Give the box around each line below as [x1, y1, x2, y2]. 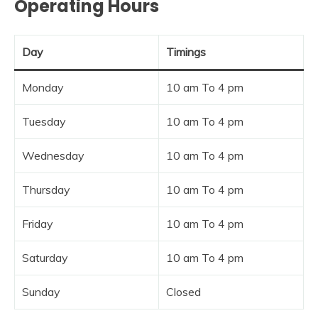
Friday [22, 216, 53, 231]
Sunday [22, 284, 60, 299]
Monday [22, 79, 64, 94]
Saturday [22, 250, 68, 265]
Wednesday [22, 148, 84, 163]
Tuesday [22, 114, 66, 128]
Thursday [22, 182, 70, 197]
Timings [166, 44, 206, 59]
